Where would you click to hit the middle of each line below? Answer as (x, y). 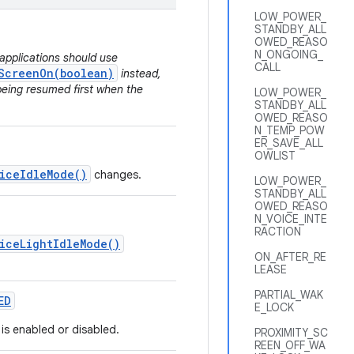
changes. (116, 175)
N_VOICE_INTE (291, 219)
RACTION (278, 232)
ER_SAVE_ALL (289, 143)
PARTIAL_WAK (289, 295)
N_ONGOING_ (289, 55)
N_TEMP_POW (290, 130)
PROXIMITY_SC (291, 333)
